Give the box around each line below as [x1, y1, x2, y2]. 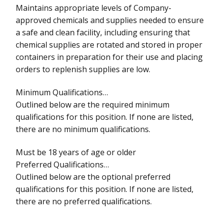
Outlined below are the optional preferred [16, 171, 170, 182]
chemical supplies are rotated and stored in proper [16, 39, 202, 50]
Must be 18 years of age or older [16, 146, 136, 158]
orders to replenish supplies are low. [16, 63, 150, 75]
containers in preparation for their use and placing [16, 51, 203, 62]
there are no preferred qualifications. [16, 195, 152, 207]
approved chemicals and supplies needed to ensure [16, 14, 204, 26]
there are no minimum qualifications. [16, 123, 150, 135]
